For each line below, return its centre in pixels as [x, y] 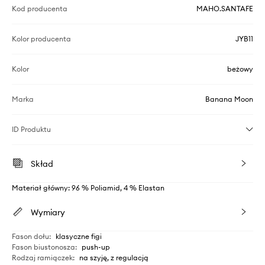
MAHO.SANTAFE [225, 9]
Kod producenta [40, 9]
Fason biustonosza [43, 247]
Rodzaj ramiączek [42, 258]
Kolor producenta [41, 39]
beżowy [240, 69]
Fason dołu [30, 236]
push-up [96, 247]
